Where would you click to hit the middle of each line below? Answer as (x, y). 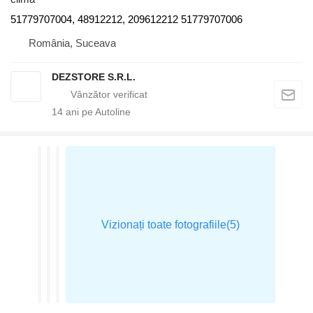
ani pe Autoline (97, 112)
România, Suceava (72, 43)
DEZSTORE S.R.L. (94, 77)
